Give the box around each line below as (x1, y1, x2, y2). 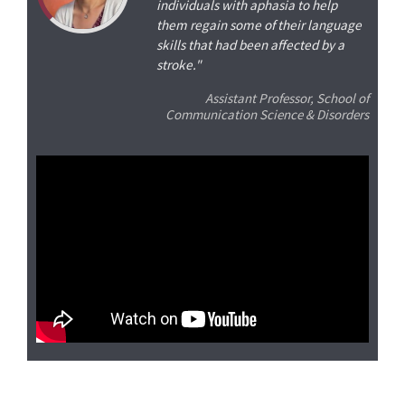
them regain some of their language (155, 15, 362, 33)
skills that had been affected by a (155, 35, 344, 53)
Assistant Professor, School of (204, 89, 369, 107)
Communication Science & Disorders (165, 105, 369, 123)
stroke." (155, 55, 201, 73)
